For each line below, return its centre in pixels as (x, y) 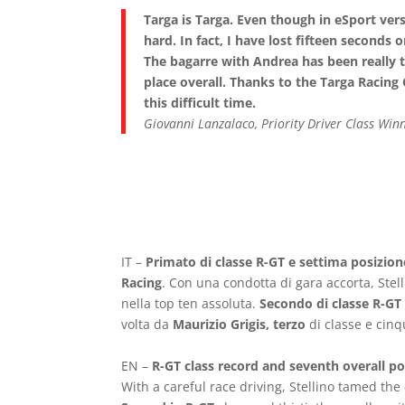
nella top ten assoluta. (191, 303)
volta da (147, 324)
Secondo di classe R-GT (331, 303)
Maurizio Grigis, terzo (240, 324)
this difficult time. (200, 103)
